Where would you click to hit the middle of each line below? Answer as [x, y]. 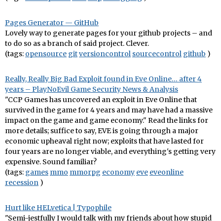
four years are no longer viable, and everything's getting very [110, 151]
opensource [46, 54]
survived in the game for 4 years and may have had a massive [109, 110]
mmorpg [85, 172]
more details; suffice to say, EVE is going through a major [102, 130]
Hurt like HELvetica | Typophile [58, 207]
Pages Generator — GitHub [52, 22]
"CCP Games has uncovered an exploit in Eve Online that [101, 99]
